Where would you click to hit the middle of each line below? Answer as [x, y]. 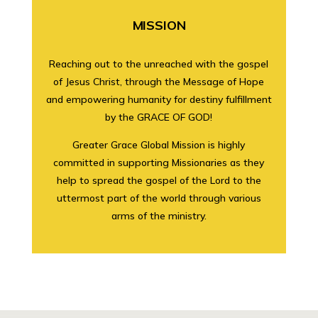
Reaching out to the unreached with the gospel [159, 64]
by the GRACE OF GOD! [159, 117]
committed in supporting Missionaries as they [159, 162]
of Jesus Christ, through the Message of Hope [159, 81]
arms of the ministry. [159, 215]
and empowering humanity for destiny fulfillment [159, 99]
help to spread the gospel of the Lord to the [159, 180]
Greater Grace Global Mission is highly [159, 144]
